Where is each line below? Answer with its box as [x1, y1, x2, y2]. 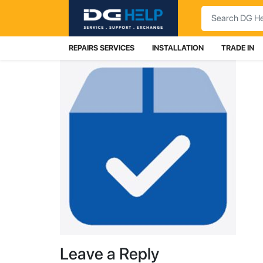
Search [201, 6, 229, 18]
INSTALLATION [152, 43, 204, 52]
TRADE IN [221, 43, 254, 52]
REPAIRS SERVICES [69, 43, 134, 52]
